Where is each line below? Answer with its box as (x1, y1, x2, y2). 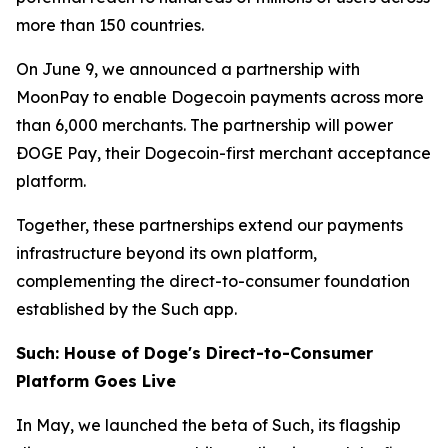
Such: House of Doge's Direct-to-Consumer (16, 343, 373, 363)
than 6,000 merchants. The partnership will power (16, 115, 393, 135)
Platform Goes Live (16, 371, 176, 391)
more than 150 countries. (16, 15, 204, 35)
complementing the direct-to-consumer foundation (16, 271, 410, 291)
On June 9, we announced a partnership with (16, 59, 360, 79)
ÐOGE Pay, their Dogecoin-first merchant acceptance (16, 143, 431, 163)
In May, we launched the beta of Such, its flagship (16, 415, 401, 435)
